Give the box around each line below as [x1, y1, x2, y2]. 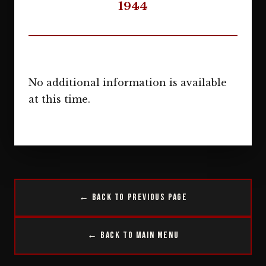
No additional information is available [28, 77, 227, 88]
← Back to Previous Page [78, 192, 188, 203]
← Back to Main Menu [87, 230, 179, 241]
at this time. [28, 93, 90, 105]
